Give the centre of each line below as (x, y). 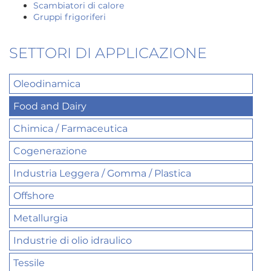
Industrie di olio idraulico (73, 240)
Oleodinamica (47, 83)
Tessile (29, 263)
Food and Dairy (50, 106)
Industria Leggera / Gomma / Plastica (102, 173)
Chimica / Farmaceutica (70, 128)
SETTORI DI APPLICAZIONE (108, 53)
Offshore (34, 195)
